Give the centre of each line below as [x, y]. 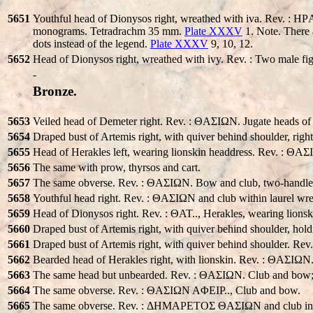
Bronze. [55, 91]
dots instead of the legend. [92, 43]
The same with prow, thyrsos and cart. [117, 167]
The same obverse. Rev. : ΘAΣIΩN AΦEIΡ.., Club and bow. [167, 290]
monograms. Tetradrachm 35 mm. [109, 31]
